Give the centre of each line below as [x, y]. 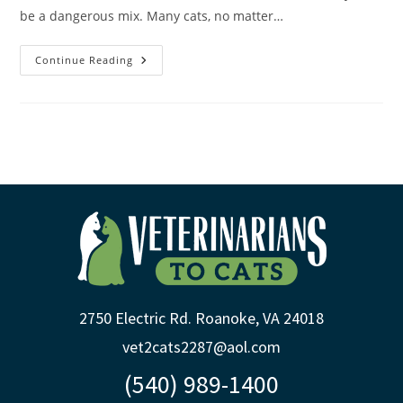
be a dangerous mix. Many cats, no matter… [152, 15]
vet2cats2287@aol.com [201, 347]
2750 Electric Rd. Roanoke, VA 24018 [201, 318]
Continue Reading [85, 59]
